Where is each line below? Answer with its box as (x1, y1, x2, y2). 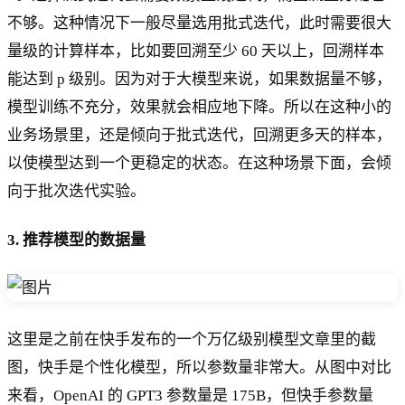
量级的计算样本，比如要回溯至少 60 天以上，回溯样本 (7, 42, 384, 60)
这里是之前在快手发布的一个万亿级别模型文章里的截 (7, 330, 376, 348)
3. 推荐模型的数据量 (7, 231, 146, 249)
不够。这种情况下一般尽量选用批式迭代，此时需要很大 (7, 14, 391, 32)
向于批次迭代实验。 (7, 182, 146, 200)
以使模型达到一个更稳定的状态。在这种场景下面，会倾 (7, 154, 391, 172)
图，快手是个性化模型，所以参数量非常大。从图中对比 (7, 358, 391, 376)
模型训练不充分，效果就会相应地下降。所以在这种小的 (7, 98, 391, 116)
